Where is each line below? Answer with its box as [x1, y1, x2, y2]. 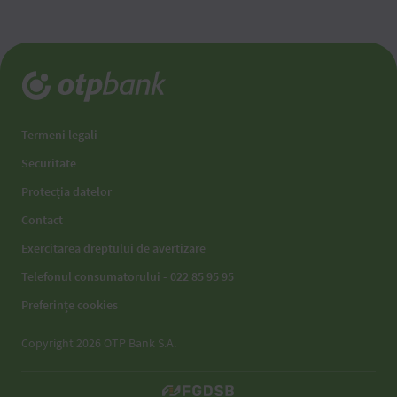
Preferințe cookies [21, 297, 118, 313]
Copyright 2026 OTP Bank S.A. [21, 335, 176, 351]
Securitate [21, 155, 76, 171]
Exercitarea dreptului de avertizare [21, 240, 206, 256]
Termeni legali [21, 127, 97, 143]
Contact [21, 212, 63, 228]
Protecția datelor [21, 183, 112, 199]
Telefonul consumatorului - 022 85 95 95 [21, 269, 234, 284]
